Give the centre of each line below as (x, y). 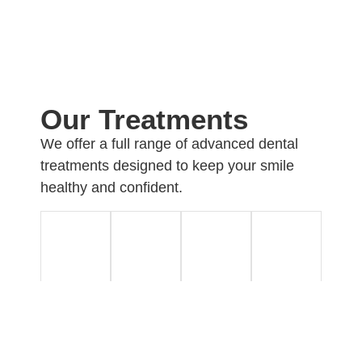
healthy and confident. (112, 188)
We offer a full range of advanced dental (169, 144)
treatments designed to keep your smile (167, 166)
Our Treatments (144, 120)
